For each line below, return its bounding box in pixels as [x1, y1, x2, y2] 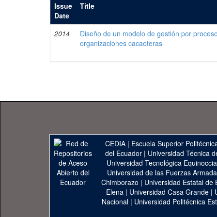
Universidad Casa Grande [129, 187, 211, 197]
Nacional [102, 197, 128, 206]
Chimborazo [101, 177, 139, 187]
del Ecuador [105, 148, 142, 158]
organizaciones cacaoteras [80, 38, 163, 48]
